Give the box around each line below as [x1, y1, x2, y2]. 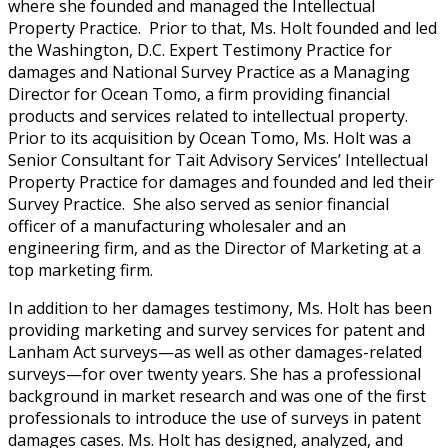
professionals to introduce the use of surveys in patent [8, 407, 421, 429]
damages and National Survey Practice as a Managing [8, 61, 410, 83]
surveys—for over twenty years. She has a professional [8, 363, 421, 385]
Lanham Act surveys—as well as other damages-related [8, 341, 422, 363]
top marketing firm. [8, 259, 153, 281]
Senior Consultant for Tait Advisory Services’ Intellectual [8, 149, 428, 171]
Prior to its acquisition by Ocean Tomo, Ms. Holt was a [8, 127, 411, 149]
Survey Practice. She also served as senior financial [8, 193, 389, 215]
